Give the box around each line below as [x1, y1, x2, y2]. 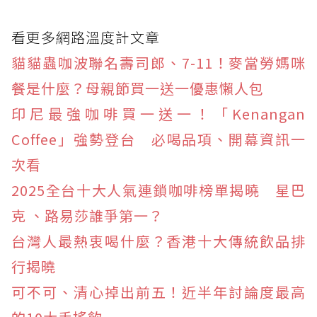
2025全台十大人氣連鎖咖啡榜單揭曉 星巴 [11, 180, 306, 201]
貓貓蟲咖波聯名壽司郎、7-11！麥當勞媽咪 [11, 52, 306, 74]
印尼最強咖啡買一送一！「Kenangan [11, 103, 306, 125]
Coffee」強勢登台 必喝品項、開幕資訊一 [11, 129, 306, 150]
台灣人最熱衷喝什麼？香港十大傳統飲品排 [11, 231, 306, 252]
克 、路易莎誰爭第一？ [11, 205, 163, 226]
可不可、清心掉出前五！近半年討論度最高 [11, 282, 306, 303]
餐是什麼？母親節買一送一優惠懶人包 [11, 78, 264, 99]
